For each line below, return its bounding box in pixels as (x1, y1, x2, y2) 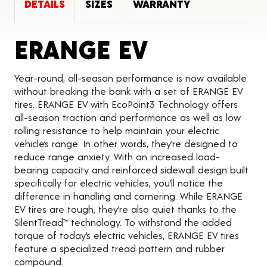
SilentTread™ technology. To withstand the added (14, 216, 232, 228)
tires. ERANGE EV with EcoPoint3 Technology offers (14, 98, 238, 110)
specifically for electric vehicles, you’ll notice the (14, 177, 223, 189)
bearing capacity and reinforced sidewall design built (14, 164, 249, 176)
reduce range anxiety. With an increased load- (14, 151, 220, 163)
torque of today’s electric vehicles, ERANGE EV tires (14, 229, 239, 241)
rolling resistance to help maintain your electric (14, 125, 219, 136)
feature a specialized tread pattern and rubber (14, 243, 225, 254)
